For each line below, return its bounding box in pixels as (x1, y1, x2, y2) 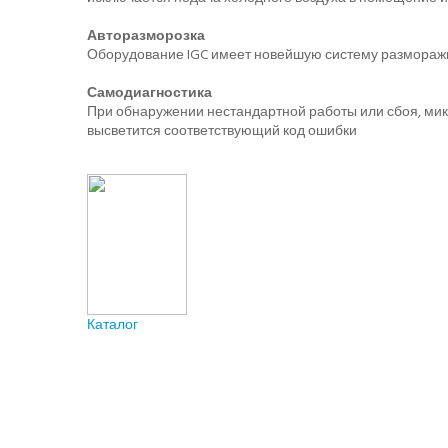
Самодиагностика (87, 80, 212, 104)
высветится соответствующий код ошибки (87, 118, 357, 142)
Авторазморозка (87, 23, 205, 47)
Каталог (87, 312, 138, 336)
